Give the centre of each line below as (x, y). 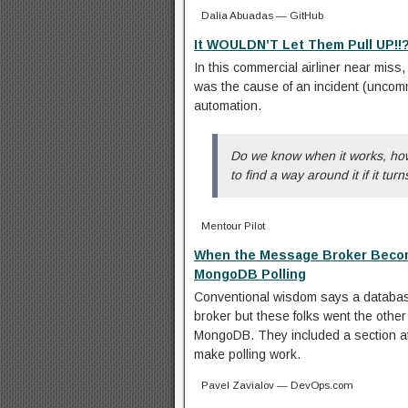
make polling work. (247, 354)
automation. (228, 105)
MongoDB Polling (250, 274)
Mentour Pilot (233, 225)
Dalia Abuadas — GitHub (262, 15)
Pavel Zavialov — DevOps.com (277, 384)
